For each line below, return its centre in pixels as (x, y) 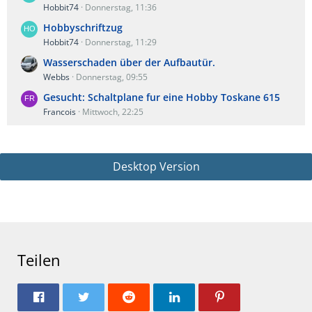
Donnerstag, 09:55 (112, 77)
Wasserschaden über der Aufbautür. (129, 62)
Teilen (39, 260)
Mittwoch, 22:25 (113, 112)
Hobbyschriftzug (83, 28)
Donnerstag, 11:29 (121, 42)
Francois (60, 112)
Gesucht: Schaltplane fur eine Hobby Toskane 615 (162, 97)
